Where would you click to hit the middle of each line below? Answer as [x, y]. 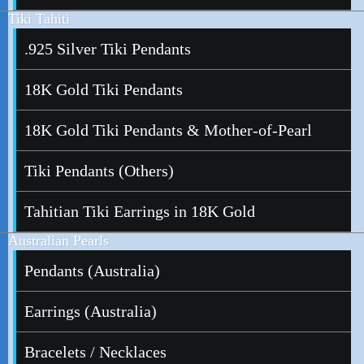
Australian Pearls [58, 240]
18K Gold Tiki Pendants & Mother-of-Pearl [168, 130]
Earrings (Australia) [91, 311]
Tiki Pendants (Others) [99, 171]
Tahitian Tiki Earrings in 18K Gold [140, 211]
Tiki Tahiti [39, 19]
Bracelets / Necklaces [95, 352]
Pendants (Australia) [92, 271]
